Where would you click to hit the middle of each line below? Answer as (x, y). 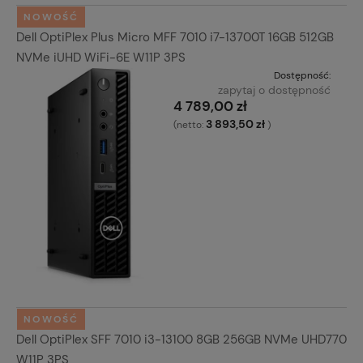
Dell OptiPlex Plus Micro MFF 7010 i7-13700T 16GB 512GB (175, 38)
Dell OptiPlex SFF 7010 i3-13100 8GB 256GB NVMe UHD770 (181, 340)
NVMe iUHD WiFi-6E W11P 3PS (101, 58)
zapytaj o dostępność (274, 90)
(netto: (189, 125)
